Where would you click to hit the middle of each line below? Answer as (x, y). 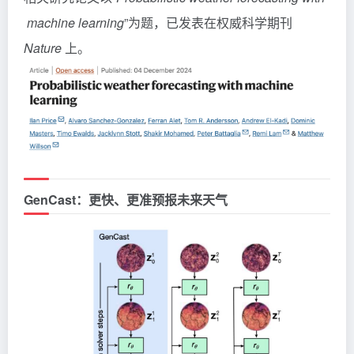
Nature (43, 47)
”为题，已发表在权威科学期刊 (208, 22)
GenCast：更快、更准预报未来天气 (126, 200)
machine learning (74, 22)
